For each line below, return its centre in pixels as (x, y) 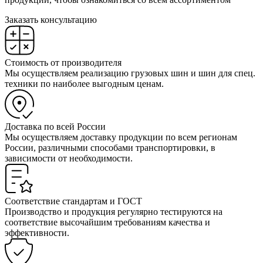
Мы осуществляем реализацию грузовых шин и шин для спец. (130, 73)
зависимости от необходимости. (69, 159)
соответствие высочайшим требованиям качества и (107, 222)
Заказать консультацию (51, 20)
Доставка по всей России (55, 127)
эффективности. (37, 233)
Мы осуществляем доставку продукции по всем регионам (121, 137)
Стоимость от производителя (63, 63)
